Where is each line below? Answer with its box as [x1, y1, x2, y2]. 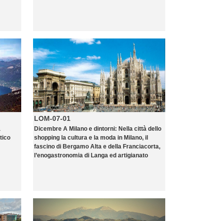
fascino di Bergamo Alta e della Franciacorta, [34, 143, 160, 150]
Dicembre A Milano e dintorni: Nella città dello [34, 125, 161, 132]
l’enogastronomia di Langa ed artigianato [34, 152, 148, 159]
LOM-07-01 [34, 114, 71, 122]
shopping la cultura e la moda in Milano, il [34, 134, 148, 141]
